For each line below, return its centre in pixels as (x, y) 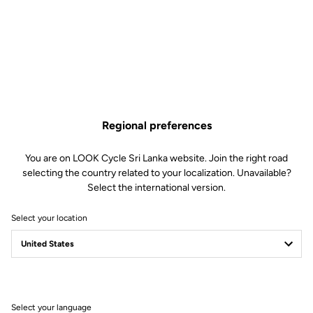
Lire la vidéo (165, 16)
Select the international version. (156, 188)
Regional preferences (156, 125)
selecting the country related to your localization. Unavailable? (156, 173)
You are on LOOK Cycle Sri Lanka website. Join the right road (156, 158)
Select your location (49, 218)
